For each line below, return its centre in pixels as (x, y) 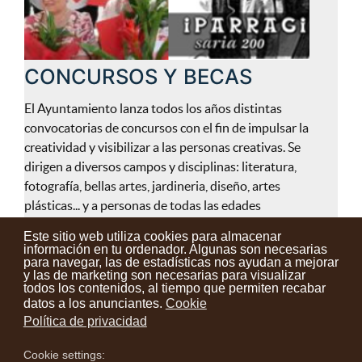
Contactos (68, 286)
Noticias (315, 286)
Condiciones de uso (159, 286)
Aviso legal (251, 286)
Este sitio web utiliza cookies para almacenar (152, 236)
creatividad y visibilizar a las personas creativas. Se (162, 147)
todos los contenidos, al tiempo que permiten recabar (174, 288)
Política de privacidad (85, 322)
